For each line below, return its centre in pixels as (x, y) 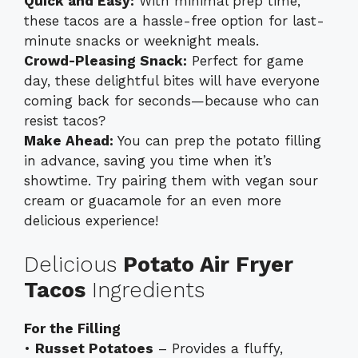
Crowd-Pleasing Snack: (105, 61)
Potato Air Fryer (208, 264)
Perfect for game (245, 61)
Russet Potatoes (94, 348)
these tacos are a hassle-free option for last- (174, 21)
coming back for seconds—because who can (172, 101)
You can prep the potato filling (217, 141)
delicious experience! (91, 221)
